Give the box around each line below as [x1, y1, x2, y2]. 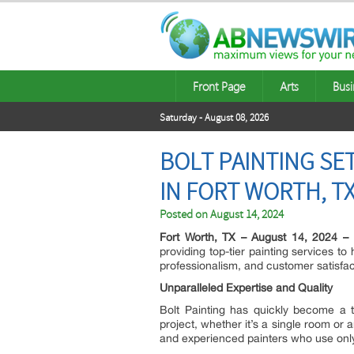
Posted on [160, 207, 210, 222]
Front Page [193, 78, 246, 94]
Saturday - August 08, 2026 [160, 111, 269, 124]
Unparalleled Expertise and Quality [160, 281, 333, 294]
